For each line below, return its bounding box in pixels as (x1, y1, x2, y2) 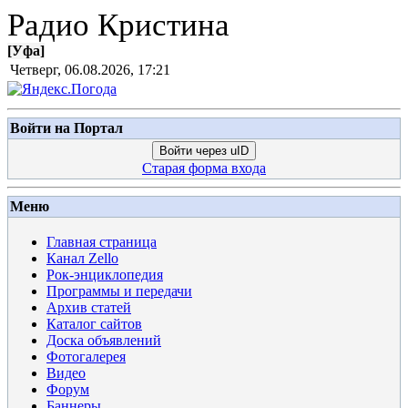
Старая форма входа (142, 160, 266, 176)
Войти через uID (159, 144, 249, 158)
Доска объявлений (46, 332, 161, 348)
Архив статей (46, 300, 131, 315)
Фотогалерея (46, 349, 126, 364)
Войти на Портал (10, 120, 123, 136)
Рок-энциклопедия (46, 267, 163, 282)
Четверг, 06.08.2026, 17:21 (10, 62, 170, 77)
